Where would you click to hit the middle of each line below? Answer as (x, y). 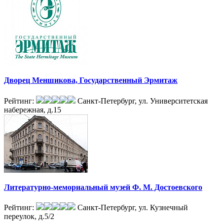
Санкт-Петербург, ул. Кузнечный (133, 208)
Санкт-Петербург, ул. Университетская (143, 101)
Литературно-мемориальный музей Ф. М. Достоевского (103, 187)
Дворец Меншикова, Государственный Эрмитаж (91, 80)
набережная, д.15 (33, 110)
